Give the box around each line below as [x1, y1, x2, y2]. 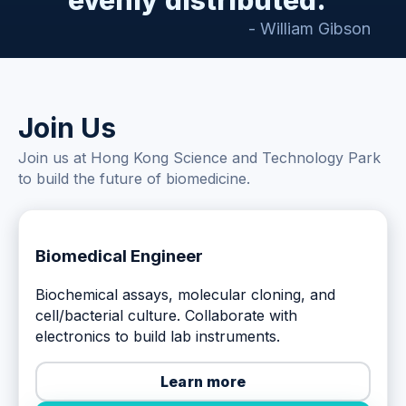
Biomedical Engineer [35, 245, 203, 266]
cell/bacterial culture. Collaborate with [35, 306, 297, 325]
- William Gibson [248, 19, 371, 39]
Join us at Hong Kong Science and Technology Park [18, 149, 381, 168]
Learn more [160, 372, 246, 391]
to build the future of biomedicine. [18, 169, 250, 188]
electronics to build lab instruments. [35, 327, 280, 346]
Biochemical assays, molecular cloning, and [35, 285, 335, 304]
